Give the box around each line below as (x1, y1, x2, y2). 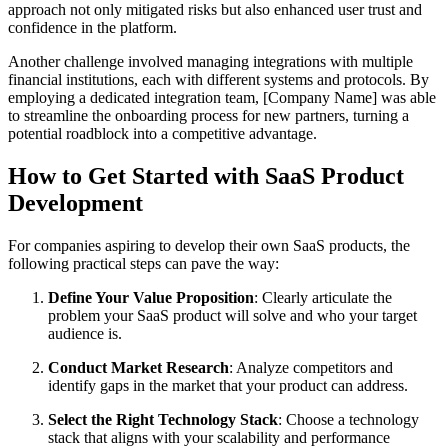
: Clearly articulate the (254, 288, 392, 306)
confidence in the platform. (8, 18, 177, 36)
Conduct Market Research (48, 358, 229, 376)
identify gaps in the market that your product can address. (48, 376, 408, 394)
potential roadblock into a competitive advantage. (8, 124, 317, 142)
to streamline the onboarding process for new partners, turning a (8, 106, 409, 124)
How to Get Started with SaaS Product (8, 162, 404, 189)
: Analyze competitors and (229, 358, 393, 376)
